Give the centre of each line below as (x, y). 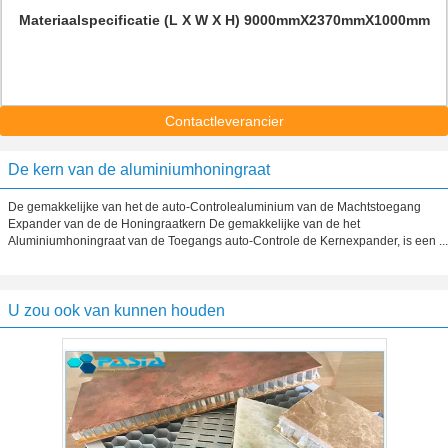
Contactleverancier (224, 121)
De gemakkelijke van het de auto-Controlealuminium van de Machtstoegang (214, 207)
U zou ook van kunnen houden (116, 310)
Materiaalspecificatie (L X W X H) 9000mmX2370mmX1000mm (224, 20)
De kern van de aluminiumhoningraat (139, 169)
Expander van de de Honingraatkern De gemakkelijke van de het (184, 224)
